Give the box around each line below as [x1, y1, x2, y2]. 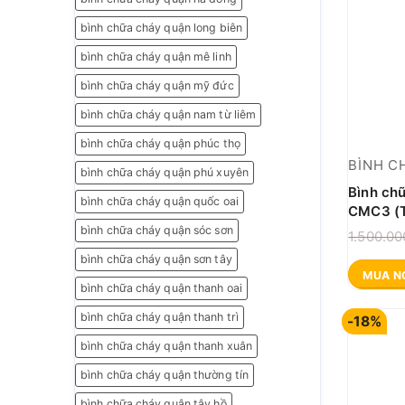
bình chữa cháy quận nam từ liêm [80, 108, 257, 122]
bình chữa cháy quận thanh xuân [80, 339, 252, 353]
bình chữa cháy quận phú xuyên [80, 165, 249, 180]
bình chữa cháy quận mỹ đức [80, 79, 234, 93]
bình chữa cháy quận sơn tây [80, 252, 232, 267]
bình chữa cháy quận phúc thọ [80, 137, 240, 151]
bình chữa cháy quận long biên [80, 21, 242, 35]
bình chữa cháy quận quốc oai [80, 194, 239, 209]
